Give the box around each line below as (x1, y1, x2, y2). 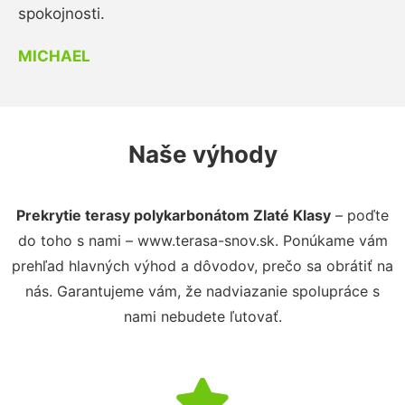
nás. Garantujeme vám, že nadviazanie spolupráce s (25, 281, 380, 300)
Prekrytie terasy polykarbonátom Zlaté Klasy (16, 205, 331, 224)
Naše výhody (127, 139, 278, 168)
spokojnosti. (18, 4, 105, 23)
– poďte (331, 205, 389, 224)
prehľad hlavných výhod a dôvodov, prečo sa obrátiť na (12, 256, 393, 275)
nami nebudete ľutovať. (123, 306, 282, 325)
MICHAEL (18, 46, 90, 65)
